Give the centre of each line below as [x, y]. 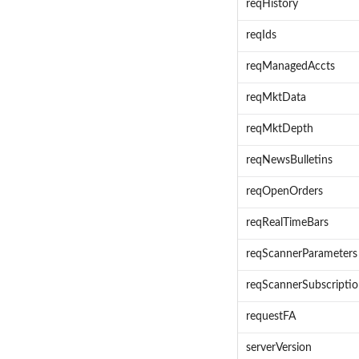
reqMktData [276, 98]
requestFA [270, 317]
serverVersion [278, 348]
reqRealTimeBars [287, 223]
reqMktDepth [279, 129]
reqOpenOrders [284, 192]
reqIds [261, 36]
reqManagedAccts [290, 67]
